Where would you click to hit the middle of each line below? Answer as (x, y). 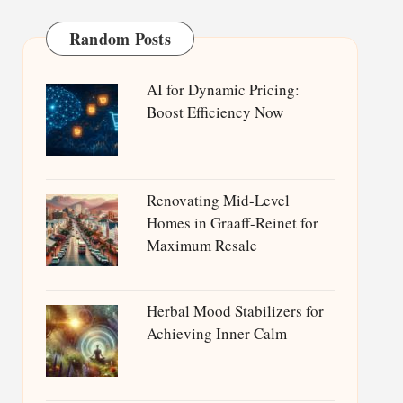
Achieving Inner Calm (216, 333)
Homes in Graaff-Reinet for (232, 223)
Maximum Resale (201, 245)
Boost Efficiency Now (215, 112)
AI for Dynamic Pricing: (223, 90)
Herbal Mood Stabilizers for (235, 311)
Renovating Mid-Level (218, 200)
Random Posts (120, 39)
